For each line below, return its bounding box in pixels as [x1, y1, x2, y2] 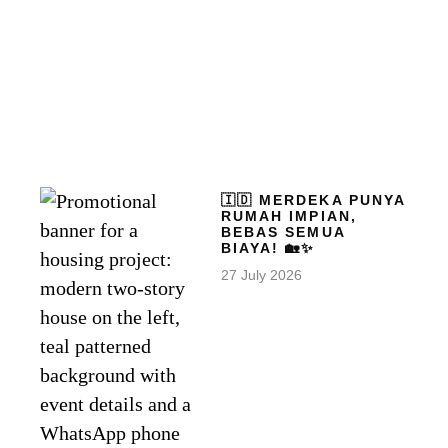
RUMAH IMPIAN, [220, 208, 357, 225]
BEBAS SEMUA [220, 224, 345, 241]
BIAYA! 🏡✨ [220, 240, 316, 257]
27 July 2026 [220, 267, 302, 284]
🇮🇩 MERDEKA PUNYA [220, 192, 406, 209]
